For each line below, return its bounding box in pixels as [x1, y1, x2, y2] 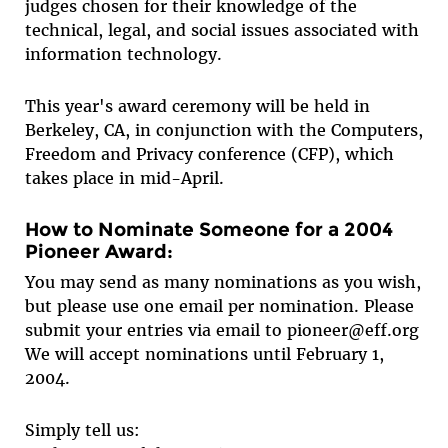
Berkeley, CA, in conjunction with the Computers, [24, 119, 423, 140]
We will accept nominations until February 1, [24, 343, 384, 364]
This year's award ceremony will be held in [24, 95, 370, 116]
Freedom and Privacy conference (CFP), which [24, 143, 394, 164]
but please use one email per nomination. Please [24, 295, 414, 316]
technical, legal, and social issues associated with [24, 19, 419, 40]
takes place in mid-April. [24, 167, 224, 188]
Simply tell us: [24, 419, 140, 440]
